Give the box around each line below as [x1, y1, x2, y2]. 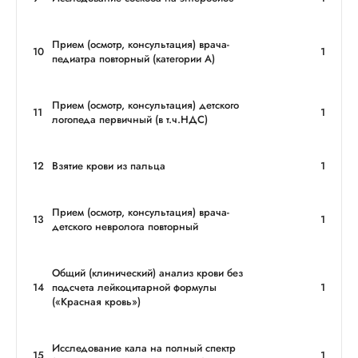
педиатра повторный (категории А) [52, 51, 215, 66]
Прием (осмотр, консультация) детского [52, 97, 239, 113]
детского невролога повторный [52, 219, 198, 234]
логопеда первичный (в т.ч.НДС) [52, 112, 208, 127]
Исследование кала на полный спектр [52, 340, 236, 356]
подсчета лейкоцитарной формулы [52, 280, 217, 295]
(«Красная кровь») [52, 294, 141, 309]
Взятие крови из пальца [52, 158, 165, 173]
